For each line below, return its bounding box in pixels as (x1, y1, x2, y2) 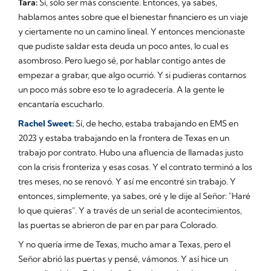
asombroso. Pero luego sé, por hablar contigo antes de (18, 54, 226, 66)
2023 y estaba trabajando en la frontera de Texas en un (18, 132, 229, 143)
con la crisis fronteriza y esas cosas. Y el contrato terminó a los (18, 161, 252, 172)
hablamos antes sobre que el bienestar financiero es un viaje (18, 11, 248, 22)
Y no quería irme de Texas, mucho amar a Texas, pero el (18, 238, 230, 250)
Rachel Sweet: (18, 117, 74, 129)
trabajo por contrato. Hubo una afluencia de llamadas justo (18, 146, 243, 158)
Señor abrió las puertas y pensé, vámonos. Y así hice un (18, 253, 228, 264)
